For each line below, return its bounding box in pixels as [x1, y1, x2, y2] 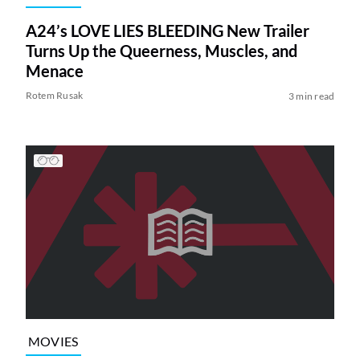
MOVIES [27, 333, 79, 350]
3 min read [288, 90, 335, 103]
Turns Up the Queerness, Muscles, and [25, 41, 297, 61]
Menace [25, 61, 84, 81]
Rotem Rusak [25, 89, 84, 102]
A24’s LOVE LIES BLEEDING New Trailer [25, 21, 309, 41]
